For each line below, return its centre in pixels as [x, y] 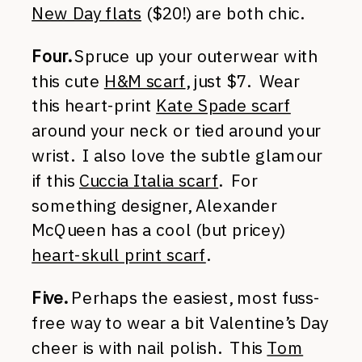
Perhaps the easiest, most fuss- [194, 298]
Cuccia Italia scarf [149, 180]
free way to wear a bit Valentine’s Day [180, 323]
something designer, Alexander [154, 205]
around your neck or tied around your [177, 130]
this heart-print [94, 106]
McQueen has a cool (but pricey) [158, 230]
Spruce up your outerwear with [196, 56]
